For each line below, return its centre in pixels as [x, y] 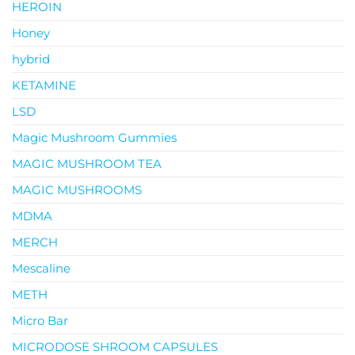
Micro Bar [40, 321]
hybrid [31, 59]
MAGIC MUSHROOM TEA [87, 164]
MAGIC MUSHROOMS [77, 190]
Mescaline [41, 269]
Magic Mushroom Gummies [94, 138]
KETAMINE [44, 86]
